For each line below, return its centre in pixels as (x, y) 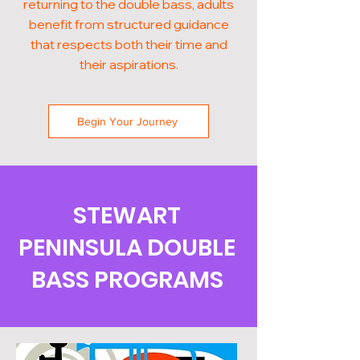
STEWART (127, 215)
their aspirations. (129, 64)
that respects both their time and (129, 44)
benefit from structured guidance (129, 24)
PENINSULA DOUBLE (127, 247)
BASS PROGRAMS (127, 280)
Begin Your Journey (127, 121)
